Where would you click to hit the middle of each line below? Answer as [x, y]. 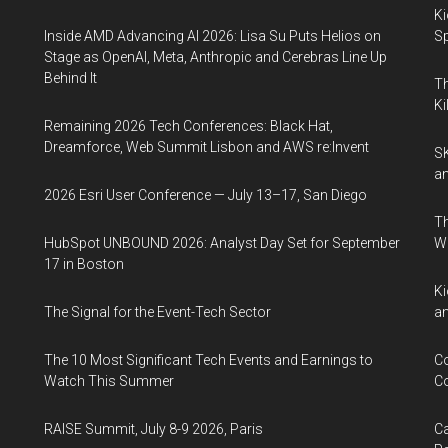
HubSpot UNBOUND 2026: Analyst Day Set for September [222, 243]
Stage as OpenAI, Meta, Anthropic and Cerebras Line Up [215, 57]
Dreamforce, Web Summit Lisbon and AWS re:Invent [206, 147]
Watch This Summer [109, 381]
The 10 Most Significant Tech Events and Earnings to [208, 360]
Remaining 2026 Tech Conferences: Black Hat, [188, 126]
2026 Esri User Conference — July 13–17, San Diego [205, 195]
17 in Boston [84, 264]
